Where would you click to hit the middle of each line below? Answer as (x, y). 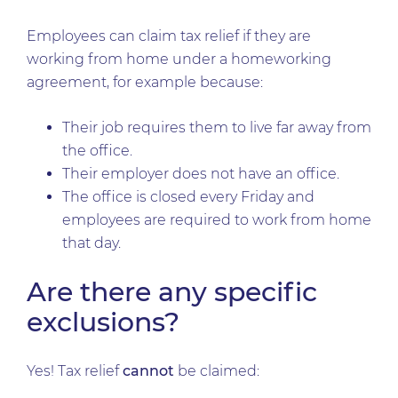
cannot (148, 371)
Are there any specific (172, 292)
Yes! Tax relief (75, 371)
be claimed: (217, 371)
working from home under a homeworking (179, 59)
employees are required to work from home (217, 220)
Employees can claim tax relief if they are (169, 36)
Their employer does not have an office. (201, 174)
